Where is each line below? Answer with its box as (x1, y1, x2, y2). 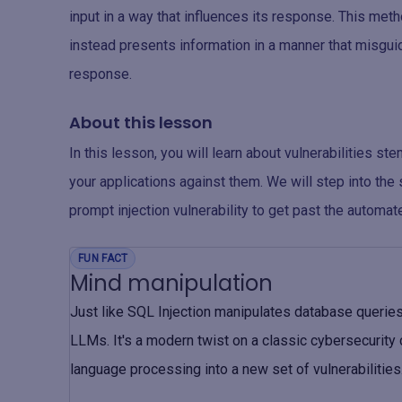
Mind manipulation (70, 268, 273, 298)
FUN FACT (78, 252, 128, 265)
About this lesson (69, 111, 213, 134)
